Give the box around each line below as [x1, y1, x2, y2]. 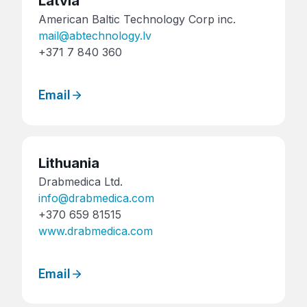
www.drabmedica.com [38, 223, 153, 238]
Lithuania [38, 154, 99, 171]
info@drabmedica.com [38, 191, 154, 205]
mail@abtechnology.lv [38, 29, 151, 43]
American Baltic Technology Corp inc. [38, 12, 236, 27]
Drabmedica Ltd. [38, 174, 123, 188]
